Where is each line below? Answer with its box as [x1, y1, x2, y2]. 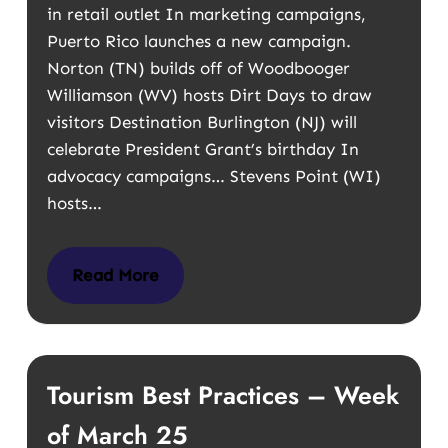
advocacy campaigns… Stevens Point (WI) [46, 166, 381, 186]
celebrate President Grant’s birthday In [46, 139, 359, 159]
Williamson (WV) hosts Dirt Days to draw [46, 85, 372, 105]
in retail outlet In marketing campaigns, [46, 4, 366, 24]
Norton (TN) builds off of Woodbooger [46, 58, 350, 78]
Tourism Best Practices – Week [46, 377, 399, 413]
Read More [71, 265, 159, 285]
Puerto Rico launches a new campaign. [46, 31, 351, 51]
